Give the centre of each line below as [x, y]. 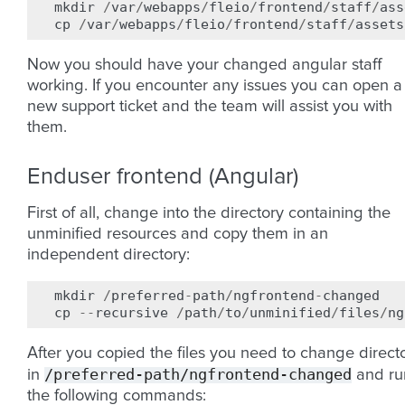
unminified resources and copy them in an [178, 234]
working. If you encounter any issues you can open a [215, 86]
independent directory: [108, 255]
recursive [132, 313]
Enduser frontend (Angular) [163, 177]
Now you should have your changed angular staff [204, 65]
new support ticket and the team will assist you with [210, 107]
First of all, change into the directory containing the [209, 213]
